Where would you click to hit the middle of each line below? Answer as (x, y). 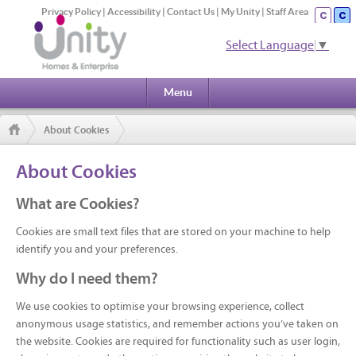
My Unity (240, 12)
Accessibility (134, 12)
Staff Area (287, 12)
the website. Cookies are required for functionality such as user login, (178, 342)
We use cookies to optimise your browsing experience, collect (160, 307)
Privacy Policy (71, 12)
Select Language (270, 46)
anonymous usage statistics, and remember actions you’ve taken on (177, 325)
